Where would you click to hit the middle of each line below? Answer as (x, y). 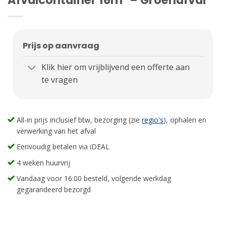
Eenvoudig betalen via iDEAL (63, 147)
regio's (153, 120)
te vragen (59, 80)
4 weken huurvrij (44, 162)
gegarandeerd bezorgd (54, 190)
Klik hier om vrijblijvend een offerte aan (115, 67)
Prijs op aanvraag (61, 45)
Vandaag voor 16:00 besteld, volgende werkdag (94, 179)
